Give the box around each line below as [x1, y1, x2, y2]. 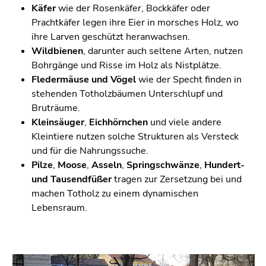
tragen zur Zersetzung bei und [112, 173, 242, 186]
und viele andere [148, 116, 221, 129]
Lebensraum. [31, 201, 87, 215]
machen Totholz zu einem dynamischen [31, 187, 198, 201]
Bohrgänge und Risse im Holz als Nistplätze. [31, 59, 221, 72]
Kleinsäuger [31, 116, 84, 129]
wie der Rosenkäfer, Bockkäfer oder [56, 2, 210, 15]
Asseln [91, 159, 122, 172]
